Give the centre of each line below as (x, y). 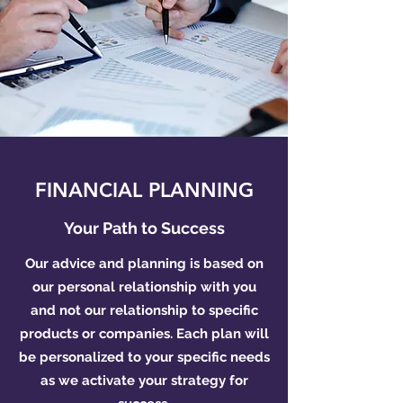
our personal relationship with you (144, 287)
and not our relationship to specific (144, 310)
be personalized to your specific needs (144, 357)
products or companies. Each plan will (144, 334)
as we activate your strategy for (144, 381)
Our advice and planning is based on (144, 264)
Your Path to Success (144, 228)
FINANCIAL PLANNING (144, 190)
